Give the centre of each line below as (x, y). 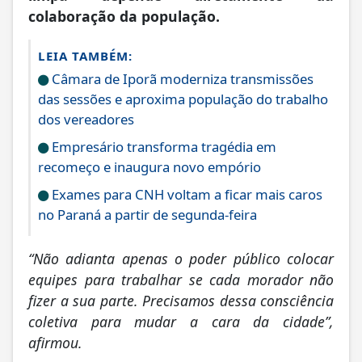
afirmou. (55, 345)
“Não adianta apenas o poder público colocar (181, 261)
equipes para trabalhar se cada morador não (181, 282)
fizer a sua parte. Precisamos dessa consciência (181, 303)
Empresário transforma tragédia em (162, 149)
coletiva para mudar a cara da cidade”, (181, 324)
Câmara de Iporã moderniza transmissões (181, 81)
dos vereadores (86, 121)
